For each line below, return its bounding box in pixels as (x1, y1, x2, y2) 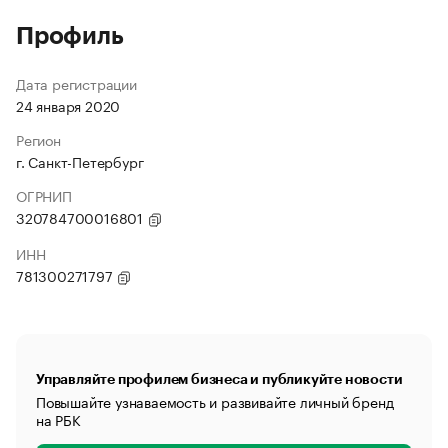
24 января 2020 (16, 94, 121, 116)
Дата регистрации (16, 72, 137, 94)
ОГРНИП (16, 184, 72, 206)
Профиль (16, 24, 124, 48)
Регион (16, 128, 61, 150)
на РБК (36, 408, 81, 430)
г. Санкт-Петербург (16, 150, 144, 172)
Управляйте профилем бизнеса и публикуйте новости (36, 372, 403, 386)
